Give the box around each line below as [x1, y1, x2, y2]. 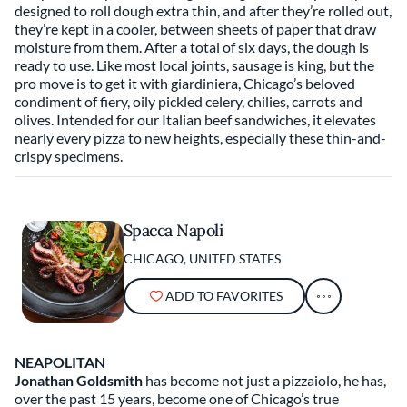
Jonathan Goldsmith [15, 372, 143, 389]
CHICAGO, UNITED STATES [124, 251, 281, 266]
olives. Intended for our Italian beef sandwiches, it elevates [15, 111, 376, 128]
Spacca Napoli [124, 220, 223, 241]
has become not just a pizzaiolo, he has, [143, 372, 386, 389]
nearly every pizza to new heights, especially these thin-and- [15, 129, 386, 146]
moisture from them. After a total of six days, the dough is [15, 38, 369, 55]
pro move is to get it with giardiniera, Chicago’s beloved [15, 74, 355, 92]
